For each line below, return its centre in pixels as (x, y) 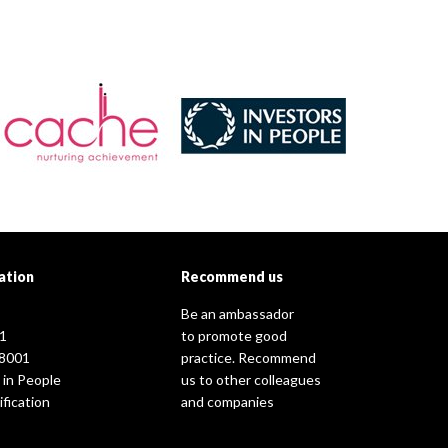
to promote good (234, 335)
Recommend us (232, 276)
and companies (227, 401)
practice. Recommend (248, 357)
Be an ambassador (237, 313)
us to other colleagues (251, 379)
